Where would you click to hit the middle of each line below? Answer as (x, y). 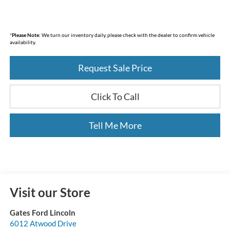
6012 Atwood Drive (43, 224)
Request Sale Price (115, 68)
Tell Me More (115, 126)
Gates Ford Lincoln (42, 213)
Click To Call (115, 97)
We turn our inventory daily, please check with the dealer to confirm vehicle (127, 35)
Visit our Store (50, 193)
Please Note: (26, 35)
